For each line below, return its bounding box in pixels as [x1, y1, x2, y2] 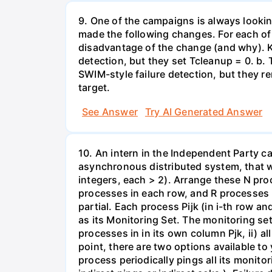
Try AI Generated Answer [144, 105, 263, 118]
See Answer [82, 105, 138, 118]
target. [78, 81, 110, 94]
